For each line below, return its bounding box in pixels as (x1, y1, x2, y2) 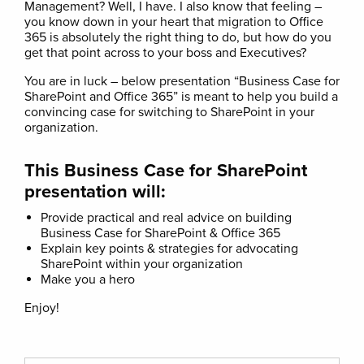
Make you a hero (41, 271, 135, 288)
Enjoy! (24, 300, 59, 316)
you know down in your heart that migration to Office (24, 14, 323, 30)
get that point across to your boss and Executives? (24, 45, 306, 61)
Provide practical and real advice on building (41, 210, 292, 226)
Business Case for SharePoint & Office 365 (41, 225, 280, 241)
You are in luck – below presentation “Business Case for (24, 73, 340, 89)
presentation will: (24, 181, 166, 202)
